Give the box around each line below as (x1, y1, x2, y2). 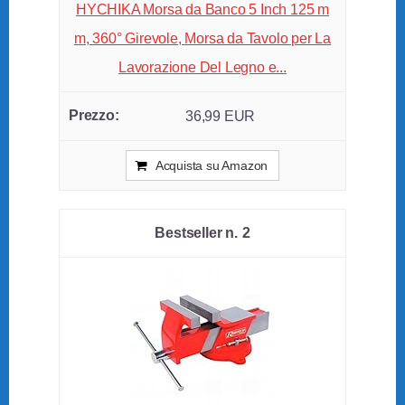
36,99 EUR (184, 108, 256, 125)
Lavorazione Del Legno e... (118, 60, 287, 76)
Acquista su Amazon (155, 158, 268, 174)
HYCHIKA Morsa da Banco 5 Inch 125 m (75, 2, 329, 18)
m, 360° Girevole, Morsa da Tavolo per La (73, 31, 331, 47)
